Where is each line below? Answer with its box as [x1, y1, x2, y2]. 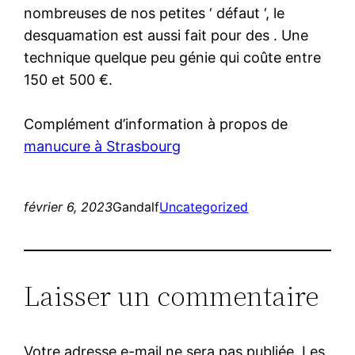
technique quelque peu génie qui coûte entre [24, 48, 322, 66]
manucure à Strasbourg [24, 137, 181, 155]
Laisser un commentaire [24, 276, 319, 315]
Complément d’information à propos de [24, 115, 288, 132]
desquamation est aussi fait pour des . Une [24, 26, 309, 44]
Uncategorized [159, 198, 249, 215]
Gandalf [113, 198, 160, 215]
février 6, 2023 [24, 198, 113, 215]
